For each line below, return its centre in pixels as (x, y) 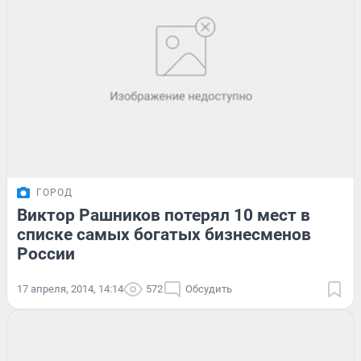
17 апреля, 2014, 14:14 (70, 288)
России (46, 253)
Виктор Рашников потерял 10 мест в (164, 215)
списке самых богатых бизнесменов (164, 234)
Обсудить (209, 288)
